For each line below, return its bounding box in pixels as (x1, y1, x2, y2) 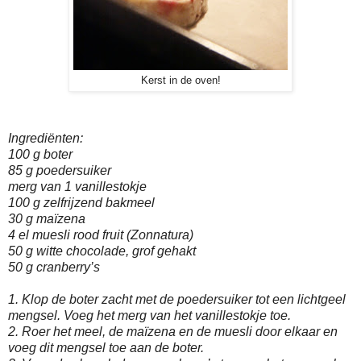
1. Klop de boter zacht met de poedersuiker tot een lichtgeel (8, 292, 346, 306)
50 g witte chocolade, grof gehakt (8, 243, 196, 258)
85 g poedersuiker (8, 163, 111, 177)
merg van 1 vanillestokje (8, 179, 147, 193)
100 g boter (8, 147, 73, 161)
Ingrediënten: (8, 131, 83, 145)
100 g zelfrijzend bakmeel (8, 195, 155, 210)
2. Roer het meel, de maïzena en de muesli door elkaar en (8, 324, 338, 338)
